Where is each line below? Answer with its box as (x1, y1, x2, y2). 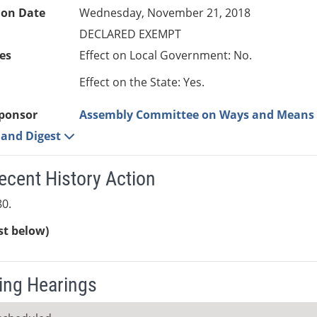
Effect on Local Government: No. (79, 47, 253, 64)
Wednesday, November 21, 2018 (79, 5, 251, 21)
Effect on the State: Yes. (79, 74, 205, 91)
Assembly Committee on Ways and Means (79, 107, 315, 123)
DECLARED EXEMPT (79, 26, 182, 42)
